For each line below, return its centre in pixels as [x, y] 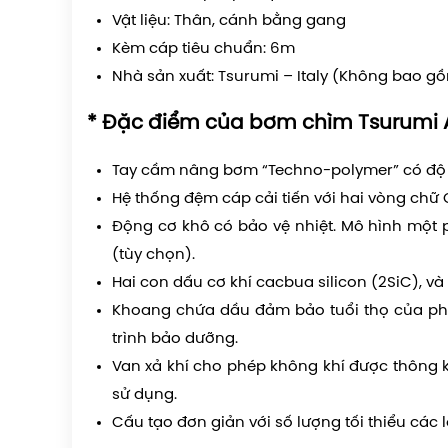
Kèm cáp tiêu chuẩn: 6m [203, 49]
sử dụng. [144, 395]
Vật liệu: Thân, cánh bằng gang [229, 21]
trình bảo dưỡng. [175, 339]
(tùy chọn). [153, 255]
